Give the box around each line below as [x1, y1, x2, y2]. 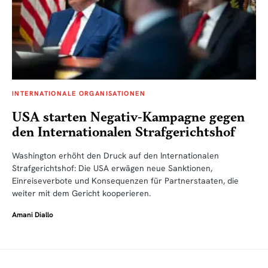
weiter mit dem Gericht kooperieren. [12, 188, 151, 199]
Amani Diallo [12, 210, 53, 220]
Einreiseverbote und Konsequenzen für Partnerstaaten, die [12, 175, 239, 187]
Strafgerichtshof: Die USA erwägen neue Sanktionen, [12, 163, 212, 174]
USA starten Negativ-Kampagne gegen [12, 109, 245, 126]
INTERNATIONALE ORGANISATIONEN [12, 89, 145, 98]
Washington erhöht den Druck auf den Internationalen [12, 150, 219, 162]
